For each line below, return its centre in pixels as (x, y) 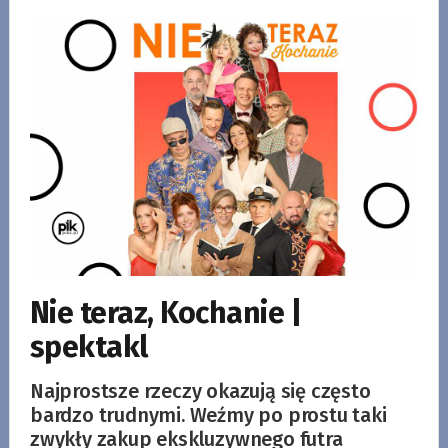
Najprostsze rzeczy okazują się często (200, 390)
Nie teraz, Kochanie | (165, 312)
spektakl (88, 346)
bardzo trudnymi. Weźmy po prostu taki (208, 414)
